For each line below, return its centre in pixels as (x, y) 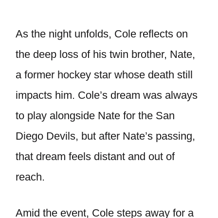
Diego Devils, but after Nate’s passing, (105, 136)
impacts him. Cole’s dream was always (107, 95)
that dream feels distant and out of (95, 156)
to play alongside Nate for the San (95, 116)
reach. (30, 177)
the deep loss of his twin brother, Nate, (105, 54)
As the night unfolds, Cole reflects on (102, 34)
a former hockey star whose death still (104, 75)
